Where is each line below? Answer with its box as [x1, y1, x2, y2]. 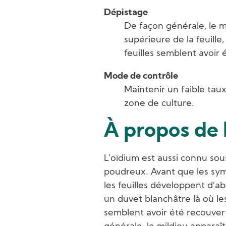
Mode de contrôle [104, 72, 178, 81]
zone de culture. [124, 99, 194, 108]
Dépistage [104, 8, 148, 18]
